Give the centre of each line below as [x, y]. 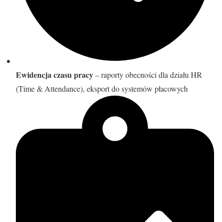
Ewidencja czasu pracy [55, 74]
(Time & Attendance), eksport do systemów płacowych [102, 88]
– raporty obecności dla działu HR [148, 74]
